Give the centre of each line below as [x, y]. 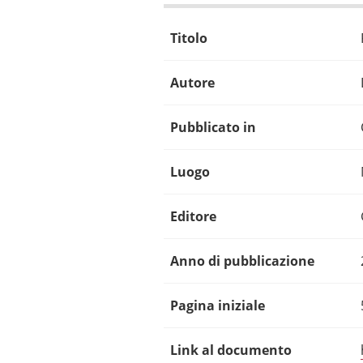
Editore [193, 216]
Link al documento [231, 350]
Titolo [188, 38]
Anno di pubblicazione [242, 261]
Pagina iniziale [217, 305]
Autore [192, 82]
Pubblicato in [213, 127]
